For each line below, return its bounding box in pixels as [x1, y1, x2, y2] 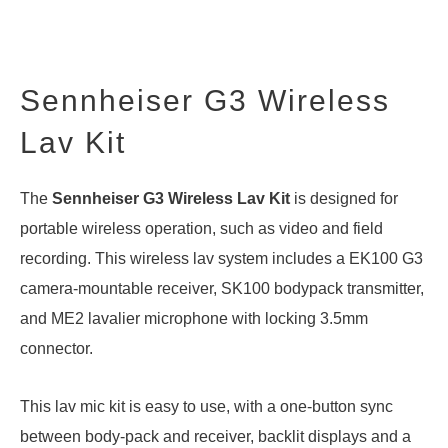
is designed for [290, 189, 398, 207]
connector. [20, 339, 93, 357]
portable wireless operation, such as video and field [20, 219, 383, 237]
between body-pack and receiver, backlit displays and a [20, 427, 411, 445]
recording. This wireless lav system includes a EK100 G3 [20, 249, 423, 267]
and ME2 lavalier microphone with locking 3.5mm [20, 309, 368, 327]
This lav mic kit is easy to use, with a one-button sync [20, 397, 393, 415]
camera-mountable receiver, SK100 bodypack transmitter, [20, 279, 424, 297]
